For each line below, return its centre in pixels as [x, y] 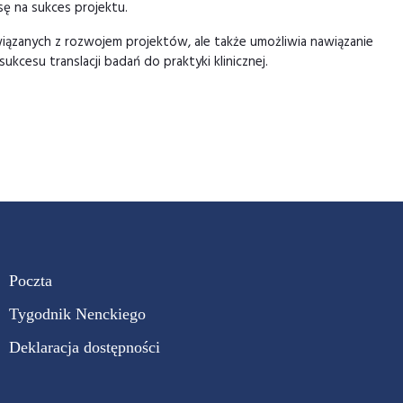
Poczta [31, 281]
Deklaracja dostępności [85, 347]
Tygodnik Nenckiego [77, 314]
